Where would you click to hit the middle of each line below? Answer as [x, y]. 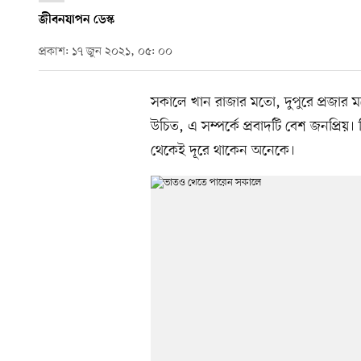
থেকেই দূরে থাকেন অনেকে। [223, 150]
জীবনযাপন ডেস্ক [77, 20]
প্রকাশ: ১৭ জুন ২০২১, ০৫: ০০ [106, 52]
